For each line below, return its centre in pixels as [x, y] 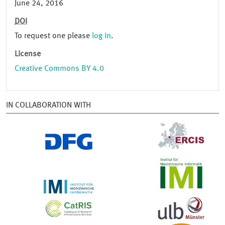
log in [101, 36]
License [28, 54]
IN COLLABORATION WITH [48, 106]
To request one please [53, 36]
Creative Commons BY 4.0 [59, 69]
